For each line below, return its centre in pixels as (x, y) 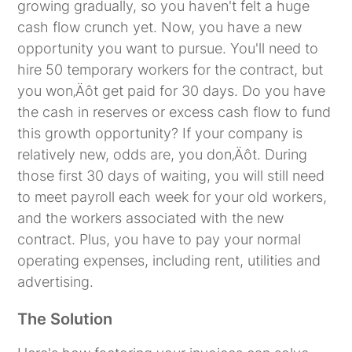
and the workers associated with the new (151, 218)
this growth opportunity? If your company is (160, 133)
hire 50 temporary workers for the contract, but (170, 69)
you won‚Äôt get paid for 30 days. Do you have (172, 90)
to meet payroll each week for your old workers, (172, 196)
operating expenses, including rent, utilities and (169, 260)
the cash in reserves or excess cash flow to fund (174, 112)
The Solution (65, 319)
